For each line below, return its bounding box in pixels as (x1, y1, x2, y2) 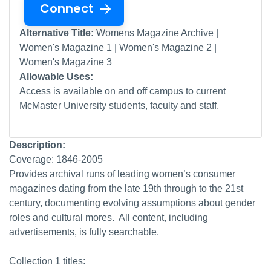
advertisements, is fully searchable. (9, 227, 162, 237)
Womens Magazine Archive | (94, 28, 218, 38)
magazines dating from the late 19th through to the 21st (9, 183, 243, 194)
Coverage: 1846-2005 (9, 154, 103, 165)
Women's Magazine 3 (19, 57, 112, 67)
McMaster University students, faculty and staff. (19, 100, 219, 111)
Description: (9, 140, 65, 150)
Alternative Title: (19, 28, 94, 38)
